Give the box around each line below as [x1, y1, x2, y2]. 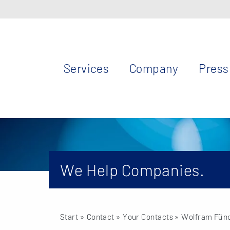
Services [63, 60, 109, 75]
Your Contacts [123, 212, 173, 222]
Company [129, 60, 179, 75]
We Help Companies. [60, 160, 205, 180]
